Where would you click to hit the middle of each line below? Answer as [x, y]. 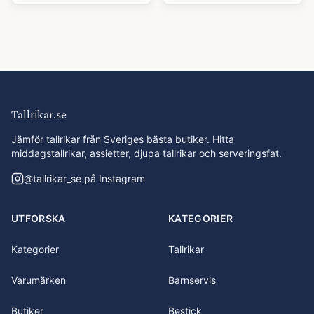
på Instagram [113, 178]
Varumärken [39, 280]
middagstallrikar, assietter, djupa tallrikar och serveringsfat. [146, 153]
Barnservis [192, 280]
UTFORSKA [39, 218]
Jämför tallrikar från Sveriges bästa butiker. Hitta [123, 139]
